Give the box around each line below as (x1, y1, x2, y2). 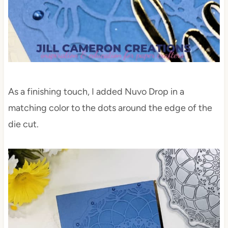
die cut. (8, 119, 39, 130)
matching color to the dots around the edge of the (8, 102, 212, 114)
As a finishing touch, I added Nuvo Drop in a (8, 86, 184, 98)
